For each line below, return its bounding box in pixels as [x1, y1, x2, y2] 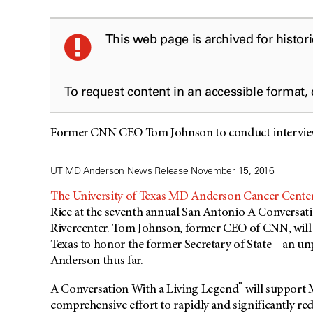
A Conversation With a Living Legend [50, 284, 239, 297]
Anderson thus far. [50, 255, 143, 268]
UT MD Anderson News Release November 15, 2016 [50, 164, 275, 177]
